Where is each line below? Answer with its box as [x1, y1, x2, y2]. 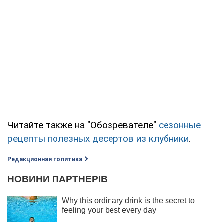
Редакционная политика [7, 155, 82, 163]
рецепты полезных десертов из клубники [7, 132, 189, 144]
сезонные [159, 119, 201, 131]
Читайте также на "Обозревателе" [7, 119, 159, 131]
